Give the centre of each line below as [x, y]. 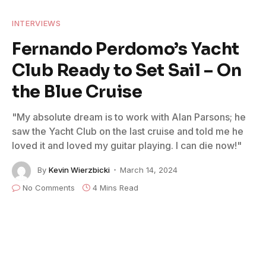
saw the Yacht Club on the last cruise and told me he [128, 131]
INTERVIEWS [37, 23]
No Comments [49, 187]
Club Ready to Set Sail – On [127, 70]
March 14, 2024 [149, 170]
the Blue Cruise [77, 91]
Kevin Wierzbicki [79, 170]
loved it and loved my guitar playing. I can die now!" [127, 145]
